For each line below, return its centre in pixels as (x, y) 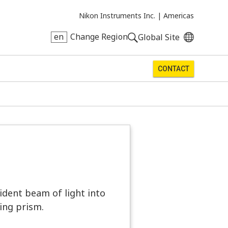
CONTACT (173, 69)
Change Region (99, 37)
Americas (178, 15)
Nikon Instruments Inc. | (120, 15)
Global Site (159, 37)
